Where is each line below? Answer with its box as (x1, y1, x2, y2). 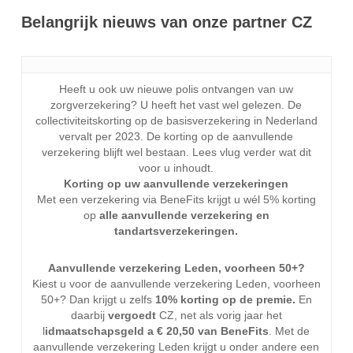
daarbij (70, 309, 108, 321)
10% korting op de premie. (154, 293, 295, 306)
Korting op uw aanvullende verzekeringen (64, 177, 289, 190)
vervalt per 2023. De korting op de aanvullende (59, 130, 294, 143)
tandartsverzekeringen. (114, 225, 239, 237)
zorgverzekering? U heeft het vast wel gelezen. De (50, 98, 303, 111)
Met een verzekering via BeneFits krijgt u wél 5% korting (36, 193, 316, 206)
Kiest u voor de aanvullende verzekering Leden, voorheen (32, 277, 321, 290)
